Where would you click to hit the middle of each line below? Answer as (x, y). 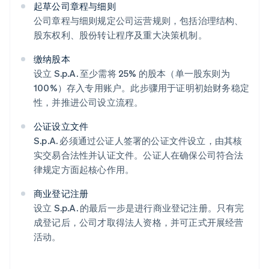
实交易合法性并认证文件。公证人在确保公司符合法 (139, 155)
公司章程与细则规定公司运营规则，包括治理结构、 (139, 21)
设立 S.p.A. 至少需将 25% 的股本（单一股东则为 (132, 74)
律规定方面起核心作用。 (84, 170)
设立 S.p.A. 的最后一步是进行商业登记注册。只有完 (139, 208)
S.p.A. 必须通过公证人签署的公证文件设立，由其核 (138, 141)
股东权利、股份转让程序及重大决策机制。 (120, 35)
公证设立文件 (61, 126)
